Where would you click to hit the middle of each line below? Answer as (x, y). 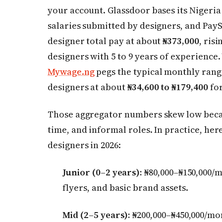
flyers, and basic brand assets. (125, 188)
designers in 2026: (84, 145)
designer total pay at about (105, 41)
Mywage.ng (71, 71)
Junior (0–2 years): (103, 172)
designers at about (87, 87)
